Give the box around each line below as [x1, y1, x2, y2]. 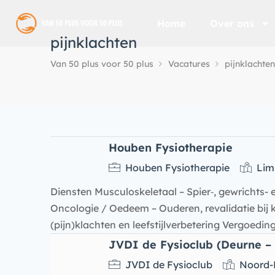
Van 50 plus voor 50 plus [50, 58, 153, 69]
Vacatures [168, 58, 210, 69]
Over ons [210, 17, 255, 29]
